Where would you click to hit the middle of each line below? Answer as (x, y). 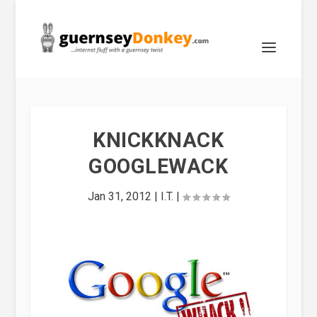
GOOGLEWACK (158, 166)
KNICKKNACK (158, 140)
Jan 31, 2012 (119, 196)
